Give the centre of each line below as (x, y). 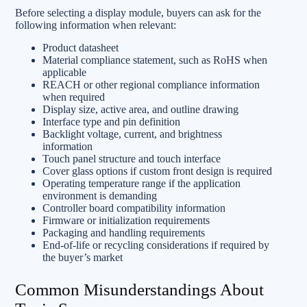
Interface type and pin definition (111, 121)
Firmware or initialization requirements (126, 220)
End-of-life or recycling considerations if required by (156, 245)
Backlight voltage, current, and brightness (132, 134)
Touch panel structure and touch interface (132, 158)
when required (74, 97)
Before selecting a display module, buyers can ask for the (138, 12)
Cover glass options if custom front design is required (157, 171)
